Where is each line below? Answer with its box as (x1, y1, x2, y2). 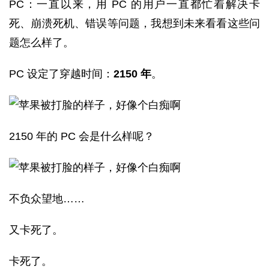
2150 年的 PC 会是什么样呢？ (9, 130, 154, 142)
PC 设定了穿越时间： (9, 68, 113, 80)
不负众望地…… (9, 193, 85, 205)
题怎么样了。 (9, 37, 74, 49)
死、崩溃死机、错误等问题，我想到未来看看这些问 (9, 17, 260, 29)
